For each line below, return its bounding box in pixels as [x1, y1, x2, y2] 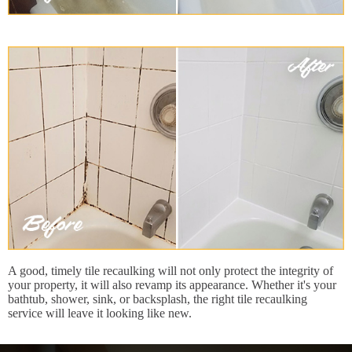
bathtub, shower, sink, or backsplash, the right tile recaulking [8, 292, 307, 306]
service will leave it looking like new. [8, 306, 192, 321]
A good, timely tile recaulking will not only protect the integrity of [8, 264, 333, 278]
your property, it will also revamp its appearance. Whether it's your [8, 278, 336, 292]
